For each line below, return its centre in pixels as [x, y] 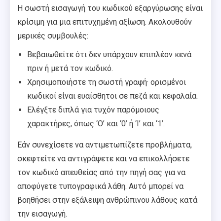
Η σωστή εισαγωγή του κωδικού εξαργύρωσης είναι [110, 8]
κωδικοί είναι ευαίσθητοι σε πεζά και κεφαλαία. [112, 96]
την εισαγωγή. [42, 214]
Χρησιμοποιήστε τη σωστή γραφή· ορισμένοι [107, 82]
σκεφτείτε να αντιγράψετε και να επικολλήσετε [103, 158]
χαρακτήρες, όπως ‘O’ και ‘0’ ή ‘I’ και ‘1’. [96, 123]
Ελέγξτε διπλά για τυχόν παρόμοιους [93, 110]
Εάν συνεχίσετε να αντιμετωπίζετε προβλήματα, [105, 145]
